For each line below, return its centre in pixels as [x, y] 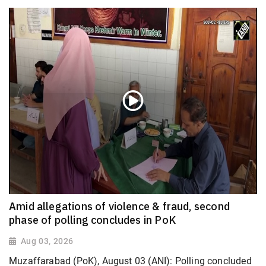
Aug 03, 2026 [47, 241]
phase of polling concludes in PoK [92, 220]
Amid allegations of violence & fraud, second [119, 206]
